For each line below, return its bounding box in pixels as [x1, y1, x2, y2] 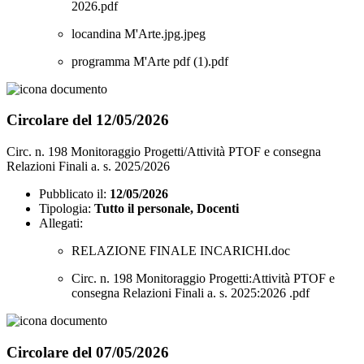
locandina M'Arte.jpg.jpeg [71, 26, 206, 41]
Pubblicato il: [39, 186, 106, 201]
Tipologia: [39, 201, 91, 215]
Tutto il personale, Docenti [94, 201, 239, 215]
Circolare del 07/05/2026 [6, 343, 169, 361]
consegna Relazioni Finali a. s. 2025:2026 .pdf [71, 285, 310, 300]
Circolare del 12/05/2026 [6, 111, 169, 129]
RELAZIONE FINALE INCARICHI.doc [71, 243, 290, 258]
